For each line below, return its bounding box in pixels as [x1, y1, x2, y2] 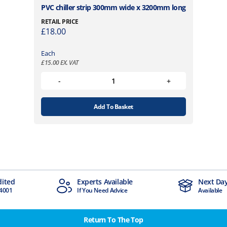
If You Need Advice [3, 185, 54, 195]
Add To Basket [94, 102, 133, 111]
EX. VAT [59, 58, 79, 67]
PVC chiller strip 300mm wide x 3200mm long [41, 3, 186, 13]
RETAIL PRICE [41, 17, 79, 26]
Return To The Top [84, 214, 143, 224]
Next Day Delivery [124, 176, 182, 186]
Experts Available [3, 176, 59, 186]
